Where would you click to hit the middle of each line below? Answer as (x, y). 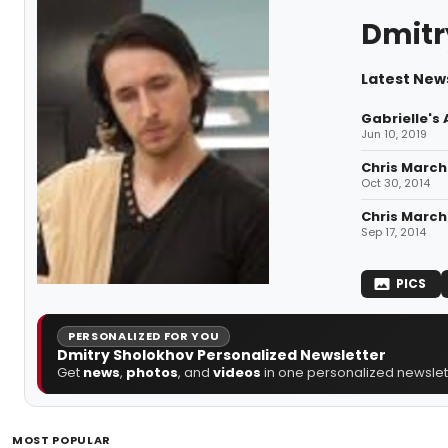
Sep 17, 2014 (393, 231)
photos (152, 372)
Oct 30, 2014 (395, 182)
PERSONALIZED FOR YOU (144, 335)
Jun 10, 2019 (393, 133)
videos (237, 372)
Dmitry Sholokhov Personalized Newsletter (221, 354)
